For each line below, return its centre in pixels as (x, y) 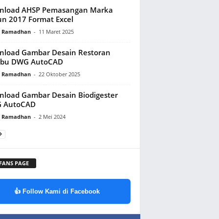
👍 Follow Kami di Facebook (57, 191)
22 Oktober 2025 (59, 74)
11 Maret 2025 (56, 31)
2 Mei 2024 (52, 116)
